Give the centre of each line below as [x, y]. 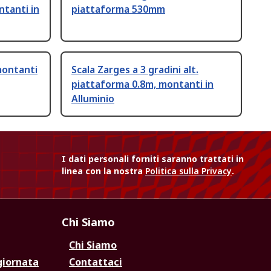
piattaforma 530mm [118, 9]
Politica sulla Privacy [188, 171]
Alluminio [93, 99]
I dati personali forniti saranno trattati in [153, 159]
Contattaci [96, 262]
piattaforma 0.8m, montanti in [142, 84]
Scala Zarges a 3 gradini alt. [135, 70]
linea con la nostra [103, 171]
